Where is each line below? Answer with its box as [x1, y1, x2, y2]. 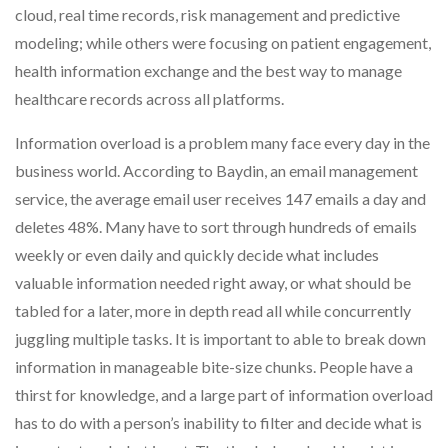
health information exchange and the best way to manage [15, 61, 402, 80]
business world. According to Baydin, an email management [15, 161, 418, 180]
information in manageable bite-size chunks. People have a [15, 357, 413, 376]
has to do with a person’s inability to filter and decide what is [15, 413, 422, 432]
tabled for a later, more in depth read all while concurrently [15, 301, 411, 320]
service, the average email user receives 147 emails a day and [15, 189, 426, 208]
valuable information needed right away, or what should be [15, 273, 411, 292]
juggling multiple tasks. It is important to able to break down [15, 329, 426, 348]
